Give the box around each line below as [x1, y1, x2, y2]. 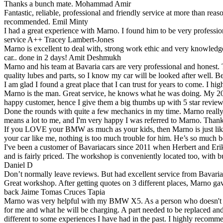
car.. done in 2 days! [4, 53, 67, 62]
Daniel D [4, 160, 33, 169]
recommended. [4, 17, 50, 26]
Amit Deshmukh [69, 53, 121, 62]
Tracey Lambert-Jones [44, 35, 114, 44]
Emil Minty [52, 17, 88, 26]
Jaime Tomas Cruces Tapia [21, 187, 105, 196]
